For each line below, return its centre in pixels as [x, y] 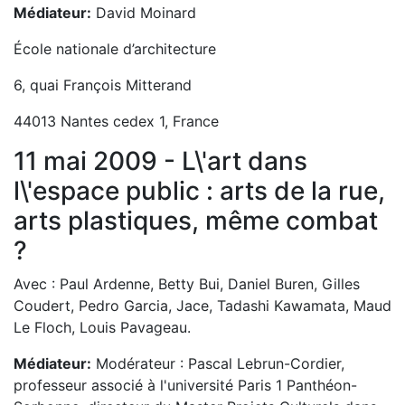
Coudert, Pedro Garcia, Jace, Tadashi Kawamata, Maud [202, 306]
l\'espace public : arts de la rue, [199, 191]
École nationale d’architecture [115, 49]
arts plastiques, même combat [196, 221]
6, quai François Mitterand [103, 85]
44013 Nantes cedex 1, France [116, 121]
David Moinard [144, 13]
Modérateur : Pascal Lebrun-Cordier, [218, 363]
